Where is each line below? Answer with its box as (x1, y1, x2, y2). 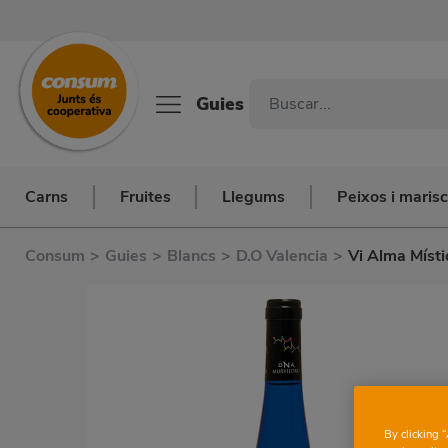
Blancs (167, 245, 216, 267)
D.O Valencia (236, 245, 328, 267)
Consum (25, 245, 85, 267)
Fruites (119, 186, 171, 208)
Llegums (222, 186, 286, 208)
